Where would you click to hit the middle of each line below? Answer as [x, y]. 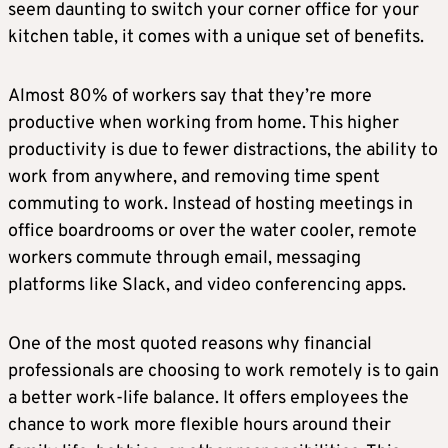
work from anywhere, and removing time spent [194, 178]
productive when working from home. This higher [203, 124]
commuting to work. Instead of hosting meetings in [210, 205]
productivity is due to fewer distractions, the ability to [223, 151]
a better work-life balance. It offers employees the [208, 399]
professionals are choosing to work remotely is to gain [223, 372]
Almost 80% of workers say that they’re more [190, 97]
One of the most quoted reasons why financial [190, 345]
